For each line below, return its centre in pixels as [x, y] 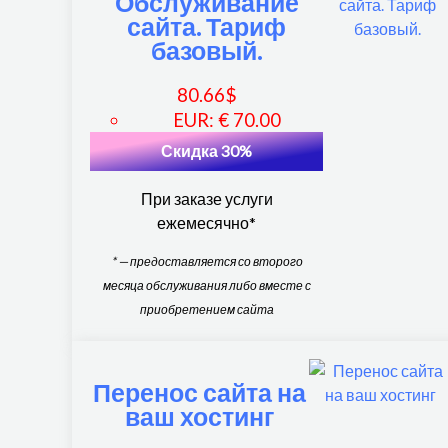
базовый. [207, 49]
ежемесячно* [207, 222]
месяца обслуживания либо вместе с [206, 286]
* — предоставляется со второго [206, 262]
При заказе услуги [206, 198]
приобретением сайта [206, 310]
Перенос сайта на [200, 392]
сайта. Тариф [207, 25]
